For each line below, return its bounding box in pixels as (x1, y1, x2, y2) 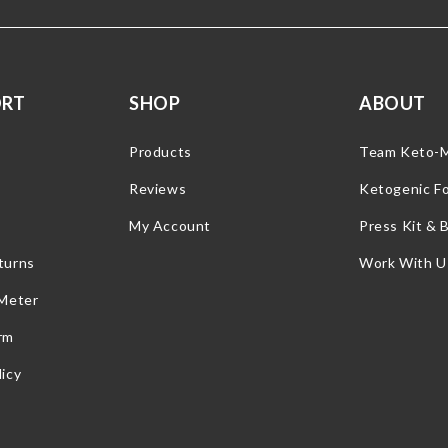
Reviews (129, 179, 187, 197)
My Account (129, 216, 211, 234)
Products (129, 142, 192, 160)
